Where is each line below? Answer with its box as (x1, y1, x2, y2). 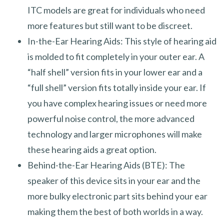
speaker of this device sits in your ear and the (27, 174, 200, 186)
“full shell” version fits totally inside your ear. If (27, 81, 206, 93)
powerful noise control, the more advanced (27, 112, 194, 124)
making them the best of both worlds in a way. (27, 205, 203, 217)
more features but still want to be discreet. (27, 19, 192, 31)
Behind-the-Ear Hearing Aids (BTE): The (27, 159, 185, 170)
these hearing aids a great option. (27, 143, 156, 155)
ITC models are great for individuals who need (27, 4, 205, 15)
